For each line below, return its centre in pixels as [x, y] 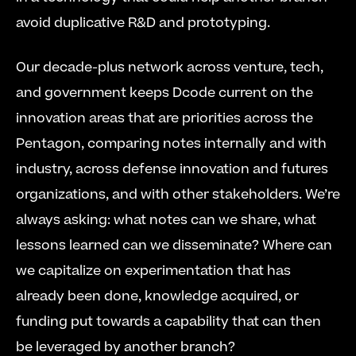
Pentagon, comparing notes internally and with [171, 144]
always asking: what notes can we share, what [166, 220]
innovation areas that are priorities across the [164, 118]
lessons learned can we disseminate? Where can [174, 246]
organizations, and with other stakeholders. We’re [178, 195]
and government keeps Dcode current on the [164, 93]
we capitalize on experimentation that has [153, 271]
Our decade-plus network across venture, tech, [170, 68]
